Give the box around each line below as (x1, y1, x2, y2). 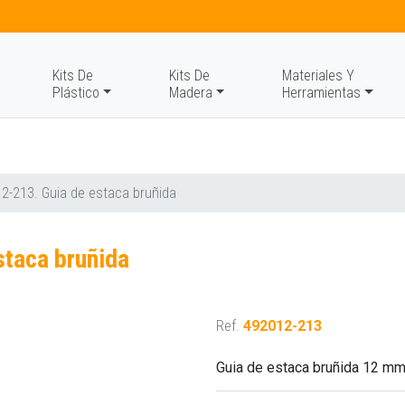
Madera (168, 84, 212, 101)
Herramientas (282, 84, 362, 101)
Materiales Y (282, 67, 355, 84)
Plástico (52, 84, 99, 101)
